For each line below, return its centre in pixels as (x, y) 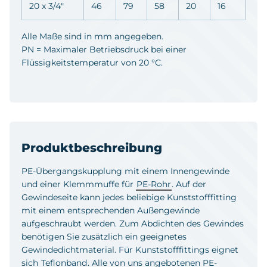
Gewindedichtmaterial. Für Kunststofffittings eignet (130, 249)
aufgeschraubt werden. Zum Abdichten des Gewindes (133, 223)
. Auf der (189, 184)
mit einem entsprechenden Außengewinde (111, 210)
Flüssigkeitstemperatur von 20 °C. (92, 62)
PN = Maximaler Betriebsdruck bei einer (104, 49)
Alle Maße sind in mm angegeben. (92, 36)
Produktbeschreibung (92, 148)
